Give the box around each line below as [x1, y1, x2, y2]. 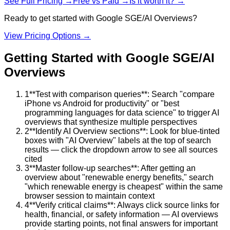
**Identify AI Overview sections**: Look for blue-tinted [29, 127, 220, 136]
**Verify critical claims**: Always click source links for [29, 201, 219, 210]
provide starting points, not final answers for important [25, 219, 218, 228]
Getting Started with [4, 51, 126, 65]
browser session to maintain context [25, 191, 155, 201]
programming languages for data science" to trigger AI [25, 108, 219, 118]
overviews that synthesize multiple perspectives [25, 118, 197, 127]
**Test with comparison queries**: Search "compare [29, 90, 215, 99]
